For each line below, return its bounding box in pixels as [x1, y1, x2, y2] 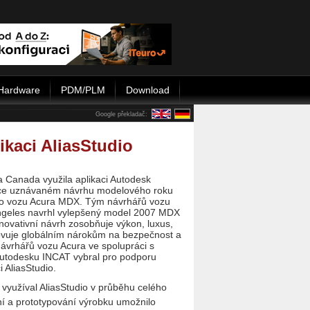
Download [126, 84, 170, 95]
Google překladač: [95, 111, 147, 118]
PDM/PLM [61, 84, 105, 95]
